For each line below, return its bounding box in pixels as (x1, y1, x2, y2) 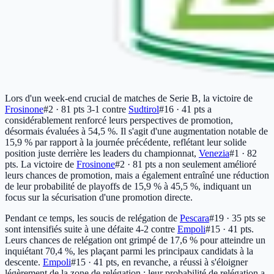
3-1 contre (84, 103, 128, 114)
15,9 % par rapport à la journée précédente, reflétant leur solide (5, 136, 246, 147)
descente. (5, 256, 43, 267)
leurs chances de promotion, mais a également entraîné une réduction (5, 169, 269, 180)
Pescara (180, 212, 209, 223)
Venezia (199, 147, 229, 158)
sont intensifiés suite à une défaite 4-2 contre (5, 223, 177, 234)
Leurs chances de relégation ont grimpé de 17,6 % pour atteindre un (5, 234, 265, 245)
